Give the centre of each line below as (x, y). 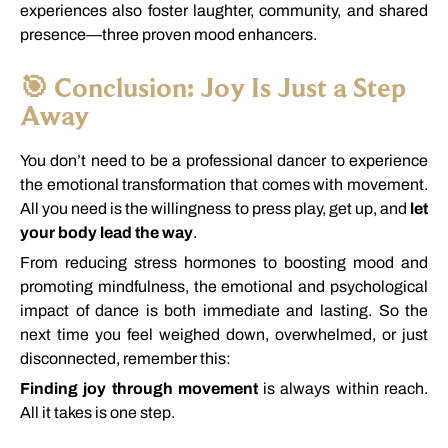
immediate (244, 310)
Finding (52, 388)
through (144, 388)
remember (161, 358)
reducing (99, 262)
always (308, 388)
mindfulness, (145, 286)
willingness (193, 208)
